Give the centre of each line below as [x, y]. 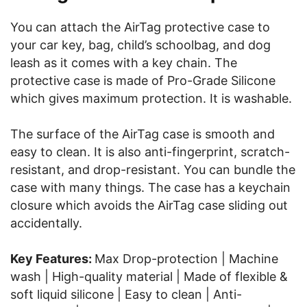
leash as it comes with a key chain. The [124, 63]
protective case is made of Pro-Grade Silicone [143, 81]
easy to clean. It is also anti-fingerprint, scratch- [150, 152]
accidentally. [46, 223]
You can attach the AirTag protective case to [140, 27]
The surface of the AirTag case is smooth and [143, 134]
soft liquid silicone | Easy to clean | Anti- [126, 294]
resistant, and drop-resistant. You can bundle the [153, 170]
